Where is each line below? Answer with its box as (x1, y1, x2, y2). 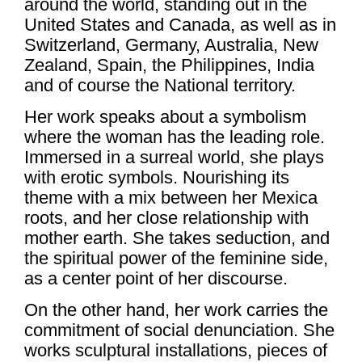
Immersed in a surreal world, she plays (24, 146, 324, 167)
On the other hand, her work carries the (24, 300, 328, 321)
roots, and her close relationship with (24, 207, 309, 228)
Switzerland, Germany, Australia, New (24, 34, 318, 55)
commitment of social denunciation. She (24, 320, 335, 341)
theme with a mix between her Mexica (24, 187, 318, 208)
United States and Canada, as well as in (24, 14, 336, 35)
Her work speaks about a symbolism (24, 106, 306, 127)
